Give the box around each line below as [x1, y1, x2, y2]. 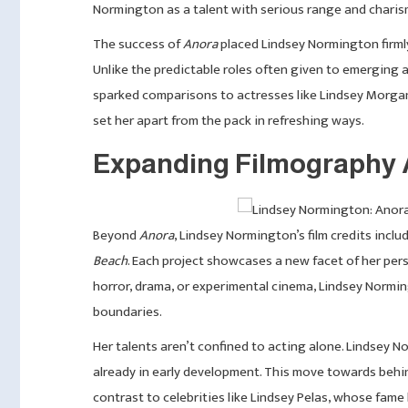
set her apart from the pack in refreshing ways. [93, 109, 364, 132]
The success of [93, 33, 183, 56]
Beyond [93, 224, 139, 247]
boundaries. [93, 301, 162, 323]
